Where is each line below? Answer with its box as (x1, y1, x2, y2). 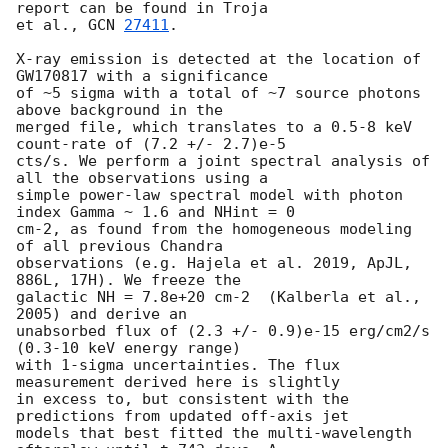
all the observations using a (16, 169, 268, 188)
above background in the (16, 101, 223, 120)
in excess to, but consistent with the (16, 390, 349, 409)
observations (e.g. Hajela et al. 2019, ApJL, (16, 254, 412, 273)
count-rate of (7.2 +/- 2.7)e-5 (16, 135, 286, 154)
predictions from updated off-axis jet (16, 407, 349, 426)
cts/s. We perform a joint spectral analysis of (16, 152, 430, 171)
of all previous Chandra (16, 237, 223, 256)
